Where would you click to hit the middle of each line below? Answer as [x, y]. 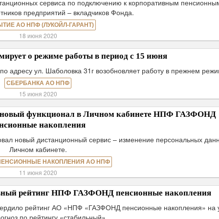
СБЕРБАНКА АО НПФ [38, 83]
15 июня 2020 [38, 94]
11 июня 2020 [38, 172]
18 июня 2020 [38, 35]
